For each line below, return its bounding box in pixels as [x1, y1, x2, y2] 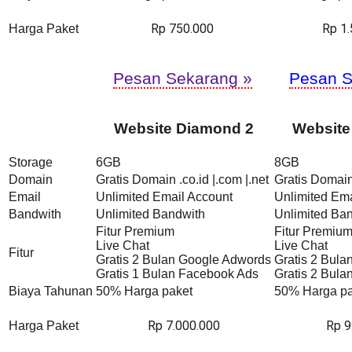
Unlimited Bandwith [96, 207, 205, 221]
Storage [9, 155, 53, 169]
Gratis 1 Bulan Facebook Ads [96, 266, 258, 280]
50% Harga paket [96, 284, 192, 298]
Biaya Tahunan [9, 284, 93, 298]
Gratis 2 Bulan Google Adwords [96, 252, 271, 266]
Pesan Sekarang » [112, 68, 252, 87]
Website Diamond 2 [113, 119, 254, 137]
